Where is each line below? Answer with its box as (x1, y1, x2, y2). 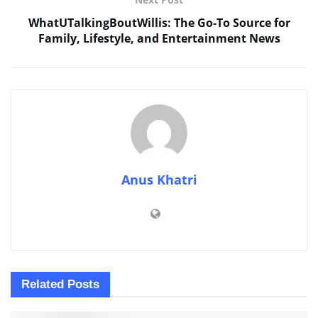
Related (21, 278, 64, 292)
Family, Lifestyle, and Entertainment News (38, 31, 280, 47)
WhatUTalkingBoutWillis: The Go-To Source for (28, 15, 290, 31)
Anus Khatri (121, 171, 197, 189)
